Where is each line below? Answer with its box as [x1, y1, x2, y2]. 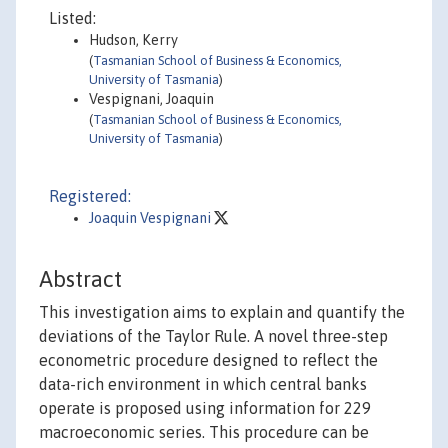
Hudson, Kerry [89, 32, 178, 48]
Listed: [49, 9, 96, 27]
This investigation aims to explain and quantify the [39, 303, 405, 322]
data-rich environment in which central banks [39, 375, 367, 394]
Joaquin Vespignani [89, 210, 214, 226]
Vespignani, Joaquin [89, 91, 214, 107]
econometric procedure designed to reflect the [39, 351, 378, 370]
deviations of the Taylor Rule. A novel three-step [39, 327, 388, 346]
